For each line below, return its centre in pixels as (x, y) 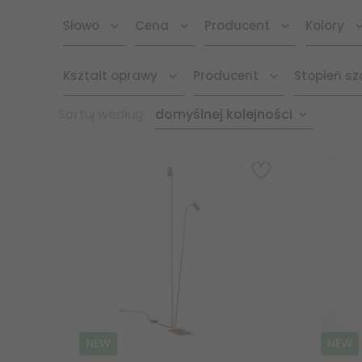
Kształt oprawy (110, 75)
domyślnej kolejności (224, 115)
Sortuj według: (103, 115)
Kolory (325, 25)
